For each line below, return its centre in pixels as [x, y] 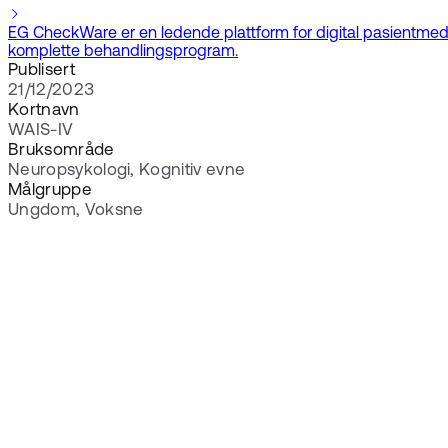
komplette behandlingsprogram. [123, 52]
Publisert [41, 71]
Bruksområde [61, 151]
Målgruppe [50, 191]
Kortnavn [44, 111]
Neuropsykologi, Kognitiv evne [127, 171]
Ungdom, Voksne [76, 211]
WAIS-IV [41, 131]
